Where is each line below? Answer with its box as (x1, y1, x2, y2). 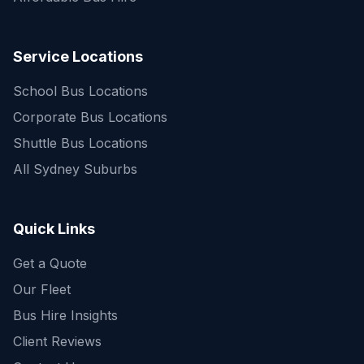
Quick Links (13, 220, 95, 237)
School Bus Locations (13, 83, 148, 99)
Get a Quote (13, 255, 87, 271)
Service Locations (13, 48, 143, 65)
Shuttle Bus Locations (13, 135, 148, 151)
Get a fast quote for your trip (84, 183, 219, 195)
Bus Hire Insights (13, 307, 118, 323)
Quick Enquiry (84, 162, 185, 180)
